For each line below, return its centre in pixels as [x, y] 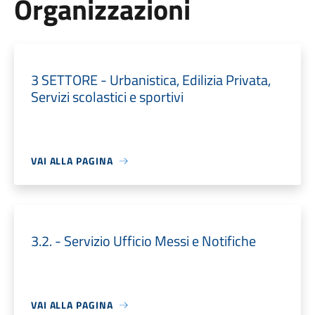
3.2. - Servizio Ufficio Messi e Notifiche [143, 241]
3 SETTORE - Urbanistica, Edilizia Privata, [150, 80]
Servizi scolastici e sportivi [107, 97]
